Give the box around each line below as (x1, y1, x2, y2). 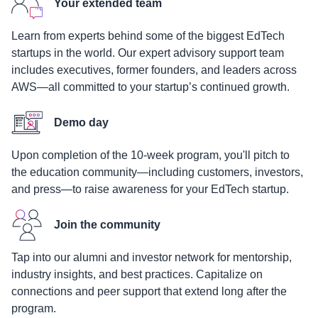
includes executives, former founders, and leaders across (11, 63, 297, 76)
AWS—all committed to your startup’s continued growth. (11, 80, 290, 93)
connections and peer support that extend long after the (11, 285, 287, 297)
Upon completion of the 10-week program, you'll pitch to (11, 148, 290, 161)
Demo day (54, 116, 109, 128)
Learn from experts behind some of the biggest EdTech (11, 29, 285, 42)
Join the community (54, 218, 160, 231)
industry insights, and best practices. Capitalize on (11, 268, 263, 280)
